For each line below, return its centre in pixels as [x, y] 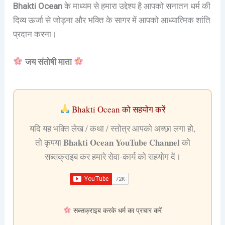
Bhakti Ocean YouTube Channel [121, 142]
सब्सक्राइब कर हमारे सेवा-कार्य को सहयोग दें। [113, 156]
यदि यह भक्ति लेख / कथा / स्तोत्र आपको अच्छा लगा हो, [113, 128]
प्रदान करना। [35, 34]
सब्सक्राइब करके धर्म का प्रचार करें [116, 210]
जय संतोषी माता [48, 62]
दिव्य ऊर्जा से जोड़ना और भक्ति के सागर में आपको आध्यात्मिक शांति [112, 20]
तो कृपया [49, 142]
